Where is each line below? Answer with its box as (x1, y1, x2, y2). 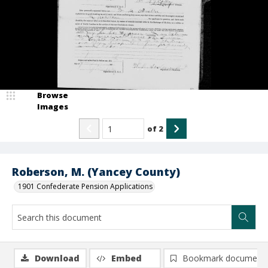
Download (35, 252, 80, 264)
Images (37, 101, 68, 112)
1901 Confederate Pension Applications (18, 181, 153, 191)
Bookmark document (182, 252, 265, 264)
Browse (37, 90, 68, 100)
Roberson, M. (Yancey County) (12, 165, 180, 179)
